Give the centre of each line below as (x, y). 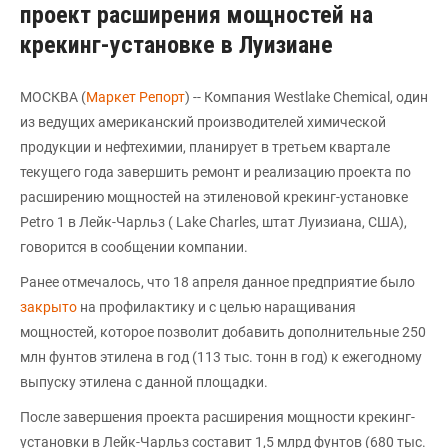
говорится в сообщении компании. (134, 247)
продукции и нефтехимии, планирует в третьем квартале (205, 147)
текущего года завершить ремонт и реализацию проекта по (215, 172)
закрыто (48, 307)
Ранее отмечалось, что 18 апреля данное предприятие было (217, 282)
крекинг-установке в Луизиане (176, 45)
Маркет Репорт (135, 97)
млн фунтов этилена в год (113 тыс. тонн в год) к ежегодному (221, 357)
